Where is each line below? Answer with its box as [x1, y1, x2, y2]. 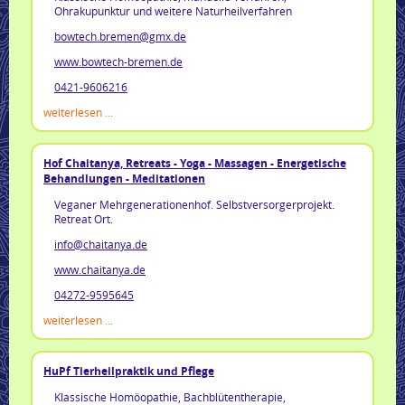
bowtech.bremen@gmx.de [54, 28, 186, 43]
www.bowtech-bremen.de [54, 53, 183, 69]
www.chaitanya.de [54, 261, 146, 277]
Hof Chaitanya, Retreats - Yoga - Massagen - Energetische [43, 155, 346, 171]
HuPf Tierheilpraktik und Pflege [43, 363, 214, 379]
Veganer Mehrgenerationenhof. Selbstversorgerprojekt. [54, 196, 334, 212]
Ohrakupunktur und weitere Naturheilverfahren [54, 3, 292, 18]
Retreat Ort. [54, 211, 113, 226]
